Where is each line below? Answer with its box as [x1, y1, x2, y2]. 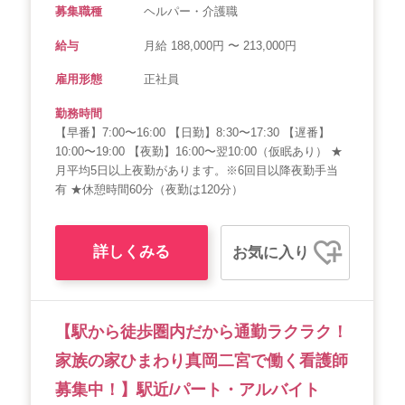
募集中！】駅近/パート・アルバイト [55, 381, 320, 400]
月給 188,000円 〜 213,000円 [143, 38, 297, 52]
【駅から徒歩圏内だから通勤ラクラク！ [55, 323, 348, 342]
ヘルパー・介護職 [143, 5, 238, 19]
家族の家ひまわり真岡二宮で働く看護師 [55, 352, 348, 371]
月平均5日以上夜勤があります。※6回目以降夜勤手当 [55, 163, 338, 177]
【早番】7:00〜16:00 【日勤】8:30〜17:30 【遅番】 [55, 125, 330, 139]
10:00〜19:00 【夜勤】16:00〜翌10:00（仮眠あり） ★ [55, 144, 343, 158]
